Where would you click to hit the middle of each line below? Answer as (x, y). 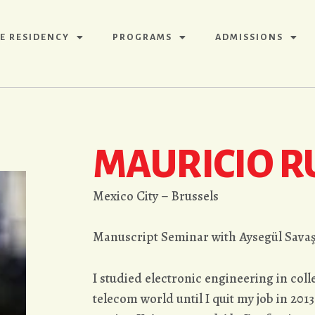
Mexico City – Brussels (156, 196)
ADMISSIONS (250, 38)
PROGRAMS (143, 38)
